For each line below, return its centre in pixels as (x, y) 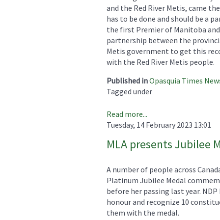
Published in (127, 80)
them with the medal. (143, 212)
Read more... (127, 114)
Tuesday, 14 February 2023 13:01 (159, 124)
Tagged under (129, 91)
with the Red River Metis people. (161, 62)
